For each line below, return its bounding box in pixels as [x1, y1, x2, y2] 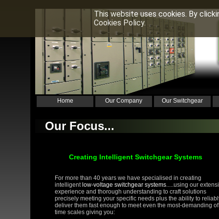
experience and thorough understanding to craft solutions [55, 188, 206, 196]
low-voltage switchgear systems [82, 181, 166, 189]
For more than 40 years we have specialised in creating [55, 175, 201, 182]
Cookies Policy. [94, 18, 146, 27]
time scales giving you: [55, 209, 115, 216]
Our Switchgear [162, 97, 203, 104]
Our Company [105, 97, 142, 104]
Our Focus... [45, 119, 114, 133]
